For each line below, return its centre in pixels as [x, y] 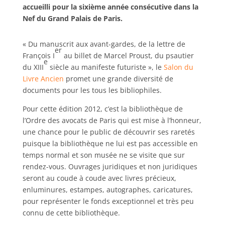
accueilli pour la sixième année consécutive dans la [110, 7]
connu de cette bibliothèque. [71, 213]
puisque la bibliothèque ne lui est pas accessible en [110, 143]
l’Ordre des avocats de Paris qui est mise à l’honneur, [112, 120]
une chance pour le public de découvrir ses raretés [108, 132]
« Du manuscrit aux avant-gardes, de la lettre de [104, 44]
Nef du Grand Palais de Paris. [72, 18]
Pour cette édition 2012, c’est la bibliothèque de [102, 109]
